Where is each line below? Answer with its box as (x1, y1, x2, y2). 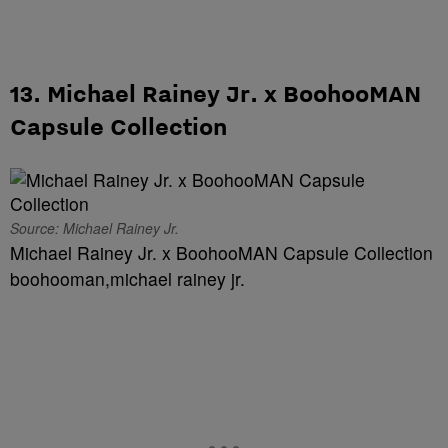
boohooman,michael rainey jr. (10, 266, 245, 292)
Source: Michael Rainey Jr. (10, 218, 179, 239)
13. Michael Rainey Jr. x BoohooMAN (10, 78, 421, 109)
